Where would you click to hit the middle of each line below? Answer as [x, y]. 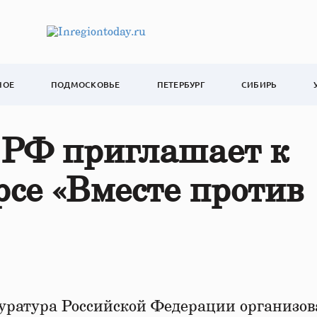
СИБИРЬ [259, 85]
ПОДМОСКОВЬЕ [86, 85]
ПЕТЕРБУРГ [180, 85]
